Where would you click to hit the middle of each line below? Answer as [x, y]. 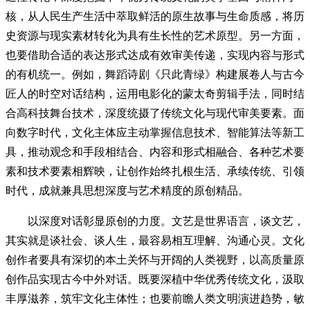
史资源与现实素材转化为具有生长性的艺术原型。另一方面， [155, 36]
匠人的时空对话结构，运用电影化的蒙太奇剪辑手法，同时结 [155, 94]
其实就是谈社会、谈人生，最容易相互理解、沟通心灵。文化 [155, 240]
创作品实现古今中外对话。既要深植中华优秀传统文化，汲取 [155, 279]
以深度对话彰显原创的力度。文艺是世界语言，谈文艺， [155, 221]
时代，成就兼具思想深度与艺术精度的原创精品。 [127, 191]
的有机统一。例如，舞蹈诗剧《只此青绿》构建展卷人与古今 [155, 74]
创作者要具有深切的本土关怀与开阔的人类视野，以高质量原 [155, 260]
